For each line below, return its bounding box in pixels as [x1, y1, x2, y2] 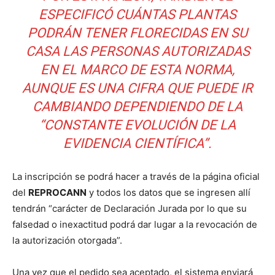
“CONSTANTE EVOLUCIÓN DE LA [39, 117, 236, 133]
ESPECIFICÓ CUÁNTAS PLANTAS [39, 7, 236, 22]
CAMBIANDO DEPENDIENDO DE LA [33, 99, 242, 114]
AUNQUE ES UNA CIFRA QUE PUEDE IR [22, 80, 253, 96]
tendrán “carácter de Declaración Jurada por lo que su [12, 203, 247, 214]
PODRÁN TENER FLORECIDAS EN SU [28, 25, 247, 41]
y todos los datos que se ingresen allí [87, 187, 250, 198]
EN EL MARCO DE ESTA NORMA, [41, 62, 234, 77]
